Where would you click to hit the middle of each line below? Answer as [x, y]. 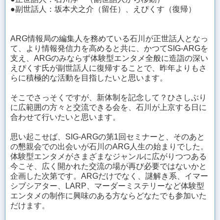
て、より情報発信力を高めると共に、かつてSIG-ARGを [109, 48]
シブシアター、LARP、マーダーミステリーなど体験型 [107, 186]
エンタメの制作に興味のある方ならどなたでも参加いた [109, 195]
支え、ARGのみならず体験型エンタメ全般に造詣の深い [109, 58]
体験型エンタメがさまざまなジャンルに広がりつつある [109, 156]
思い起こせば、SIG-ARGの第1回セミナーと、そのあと [108, 137]
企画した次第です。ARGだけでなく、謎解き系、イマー [109, 176]
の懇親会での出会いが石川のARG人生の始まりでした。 [109, 146]
